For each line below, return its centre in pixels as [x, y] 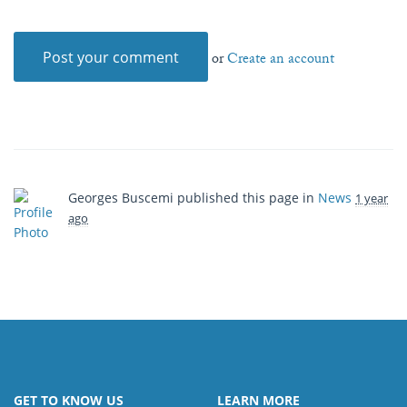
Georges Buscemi [121, 197]
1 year [372, 198]
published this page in [246, 197]
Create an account [281, 60]
